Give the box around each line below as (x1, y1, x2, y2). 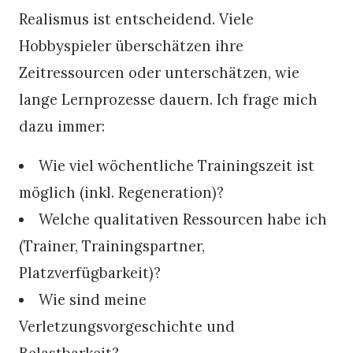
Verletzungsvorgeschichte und (19, 316, 235, 336)
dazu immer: (19, 116, 105, 136)
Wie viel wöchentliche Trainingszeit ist (39, 155, 315, 175)
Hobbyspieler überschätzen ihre (19, 35, 243, 55)
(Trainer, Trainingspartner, (19, 236, 205, 255)
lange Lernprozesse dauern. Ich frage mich (19, 89, 318, 109)
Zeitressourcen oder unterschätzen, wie (19, 62, 299, 82)
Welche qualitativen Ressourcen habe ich (39, 209, 328, 229)
